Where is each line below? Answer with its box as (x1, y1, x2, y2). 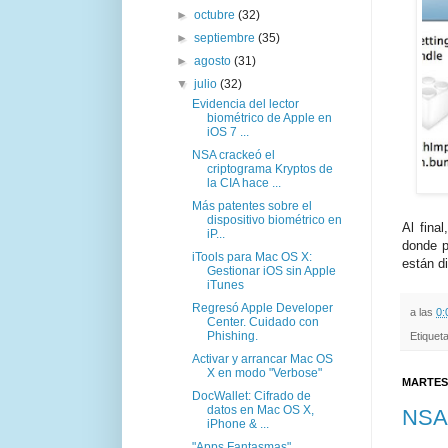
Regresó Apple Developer (191, 300, 333, 315)
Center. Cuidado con (206, 314, 319, 329)
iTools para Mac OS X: (191, 249, 312, 264)
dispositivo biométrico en (206, 212, 342, 227)
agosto (194, 53, 235, 68)
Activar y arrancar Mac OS (191, 351, 333, 366)
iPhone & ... (206, 416, 269, 431)
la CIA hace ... (206, 175, 281, 190)
